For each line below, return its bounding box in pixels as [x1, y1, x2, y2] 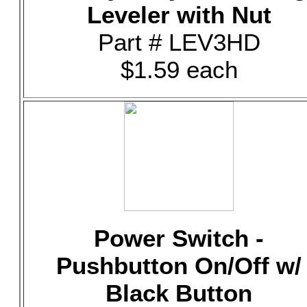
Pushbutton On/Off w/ [56, 252, 302, 279]
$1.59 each [120, 56, 238, 83]
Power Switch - [94, 225, 264, 251]
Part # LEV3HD [97, 29, 260, 56]
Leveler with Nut [86, 1, 271, 28]
